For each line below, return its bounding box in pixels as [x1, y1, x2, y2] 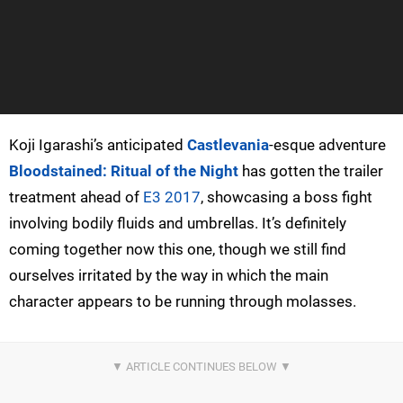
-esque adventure [269, 135, 386, 154]
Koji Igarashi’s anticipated [9, 135, 187, 154]
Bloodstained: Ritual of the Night [9, 161, 238, 180]
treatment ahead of [9, 187, 143, 206]
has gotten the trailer [238, 161, 383, 180]
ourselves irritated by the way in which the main [9, 265, 328, 284]
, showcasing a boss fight [201, 187, 372, 206]
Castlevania [187, 135, 269, 154]
